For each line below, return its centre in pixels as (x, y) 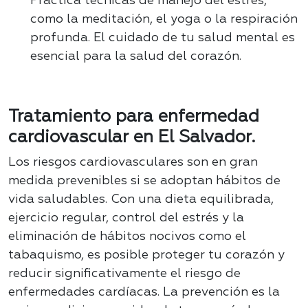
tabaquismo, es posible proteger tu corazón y (146, 255)
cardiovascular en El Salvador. (132, 138)
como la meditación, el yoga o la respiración (164, 20)
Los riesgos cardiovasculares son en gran (133, 163)
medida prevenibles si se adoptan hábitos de (144, 181)
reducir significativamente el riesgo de (124, 274)
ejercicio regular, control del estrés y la (126, 218)
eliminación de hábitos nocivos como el (127, 237)
